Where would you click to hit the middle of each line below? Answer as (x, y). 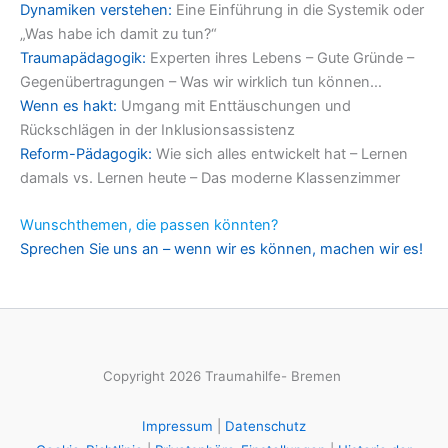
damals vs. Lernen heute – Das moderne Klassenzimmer (210, 177)
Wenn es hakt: (68, 105)
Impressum (177, 426)
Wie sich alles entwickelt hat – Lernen (280, 153)
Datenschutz (265, 426)
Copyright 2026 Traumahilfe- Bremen (224, 376)
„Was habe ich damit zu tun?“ (118, 33)
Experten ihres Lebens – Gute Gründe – (280, 57)
